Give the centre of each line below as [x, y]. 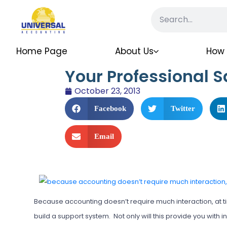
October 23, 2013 [107, 91]
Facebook [110, 109]
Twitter [183, 109]
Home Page [42, 51]
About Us [135, 51]
